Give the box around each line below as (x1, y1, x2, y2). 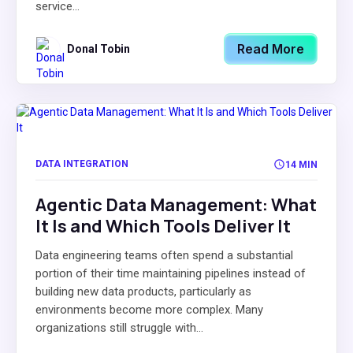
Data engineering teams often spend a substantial (35, 248, 293, 262)
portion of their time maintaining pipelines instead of (35, 266, 306, 281)
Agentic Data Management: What (35, 193, 317, 217)
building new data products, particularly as (35, 284, 251, 299)
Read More (237, 41, 304, 57)
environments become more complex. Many (35, 303, 263, 317)
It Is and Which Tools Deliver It (35, 214, 291, 238)
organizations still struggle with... (35, 321, 203, 335)
